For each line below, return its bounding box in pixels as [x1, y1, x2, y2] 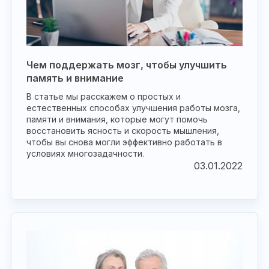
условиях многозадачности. [26, 148, 144, 159]
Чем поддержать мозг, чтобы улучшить [26, 59, 227, 71]
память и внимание [26, 72, 124, 84]
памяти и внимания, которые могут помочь [26, 114, 208, 124]
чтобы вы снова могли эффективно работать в [26, 137, 222, 147]
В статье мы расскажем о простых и [26, 91, 181, 101]
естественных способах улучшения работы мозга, [26, 103, 240, 113]
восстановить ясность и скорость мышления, [26, 125, 219, 136]
